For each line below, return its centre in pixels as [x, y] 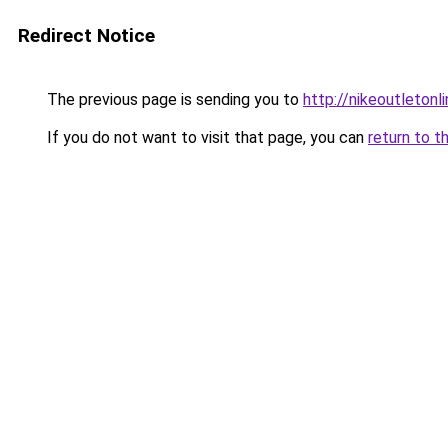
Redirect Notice [86, 35]
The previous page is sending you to [173, 99]
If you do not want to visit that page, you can [205, 137]
